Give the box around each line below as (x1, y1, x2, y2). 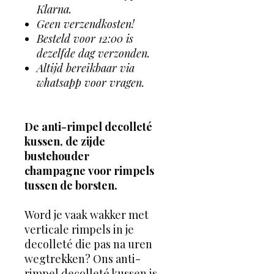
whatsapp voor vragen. (37, 75, 144, 90)
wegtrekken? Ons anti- (24, 251, 141, 266)
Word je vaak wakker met (24, 207, 149, 222)
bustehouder (24, 148, 89, 163)
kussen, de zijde (24, 133, 105, 149)
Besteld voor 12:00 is (37, 31, 133, 46)
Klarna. (37, 1, 72, 17)
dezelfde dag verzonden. (37, 45, 150, 61)
